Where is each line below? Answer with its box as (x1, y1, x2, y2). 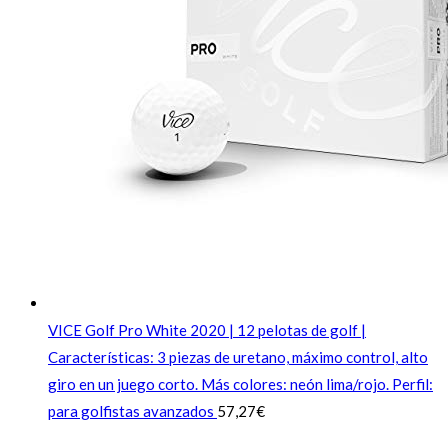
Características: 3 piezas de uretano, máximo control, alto (48, 348, 428, 367)
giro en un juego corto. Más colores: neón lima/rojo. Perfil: (48, 375, 433, 394)
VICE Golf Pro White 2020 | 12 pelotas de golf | (48, 321, 366, 340)
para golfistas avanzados (48, 402, 214, 421)
